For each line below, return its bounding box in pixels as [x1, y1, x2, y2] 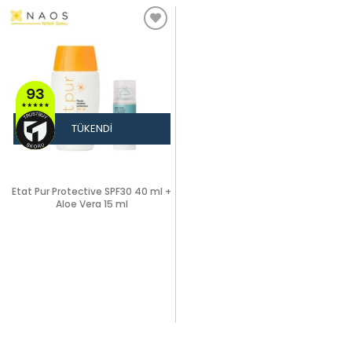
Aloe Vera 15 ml [55, 197, 128, 211]
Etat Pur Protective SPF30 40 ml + [12, 185, 171, 198]
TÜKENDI [71, 121, 112, 136]
